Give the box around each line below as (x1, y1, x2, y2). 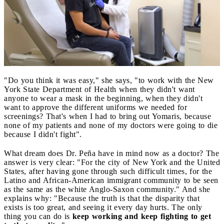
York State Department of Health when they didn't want (4, 84, 195, 93)
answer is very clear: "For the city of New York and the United (4, 157, 220, 166)
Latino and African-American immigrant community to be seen (4, 175, 218, 184)
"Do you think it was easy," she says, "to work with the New (4, 75, 214, 84)
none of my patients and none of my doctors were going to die (4, 120, 217, 129)
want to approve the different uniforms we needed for (4, 102, 187, 111)
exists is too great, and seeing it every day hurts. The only (4, 202, 202, 211)
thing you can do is (4, 211, 72, 220)
